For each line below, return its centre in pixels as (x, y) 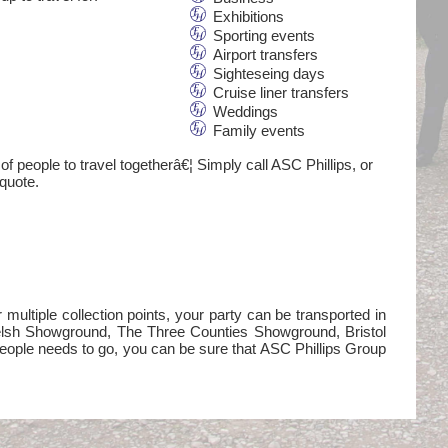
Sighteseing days (268, 74)
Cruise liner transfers (280, 93)
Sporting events (263, 36)
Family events (258, 131)
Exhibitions (248, 17)
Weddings (245, 112)
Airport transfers (265, 55)
